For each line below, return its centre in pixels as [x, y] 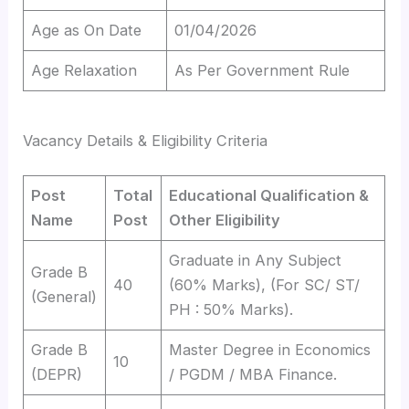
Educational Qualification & [269, 196]
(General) [64, 297]
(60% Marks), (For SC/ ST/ [265, 285]
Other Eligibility [225, 220]
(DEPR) [57, 375]
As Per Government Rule [262, 70]
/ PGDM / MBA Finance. [253, 375]
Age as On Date [87, 30]
